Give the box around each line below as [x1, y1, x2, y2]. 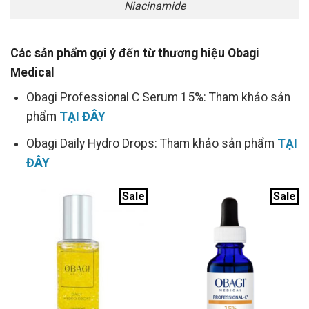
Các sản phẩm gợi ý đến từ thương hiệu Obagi [10, 46, 259, 60]
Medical [10, 65, 54, 79]
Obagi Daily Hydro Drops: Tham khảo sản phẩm [26, 136, 277, 150]
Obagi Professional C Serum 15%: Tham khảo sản [26, 90, 290, 105]
